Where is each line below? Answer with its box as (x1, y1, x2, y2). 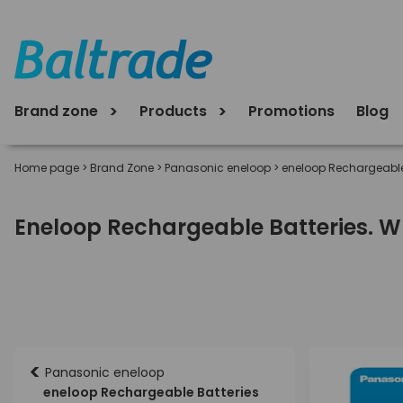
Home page (14, 160, 79, 175)
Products (139, 100, 210, 121)
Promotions (248, 100, 335, 121)
